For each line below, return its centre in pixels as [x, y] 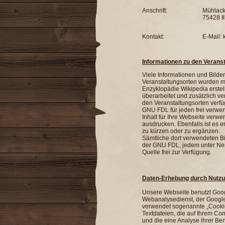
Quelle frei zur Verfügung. [177, 152]
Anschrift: [155, 10]
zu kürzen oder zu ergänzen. [182, 131]
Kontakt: [153, 36]
